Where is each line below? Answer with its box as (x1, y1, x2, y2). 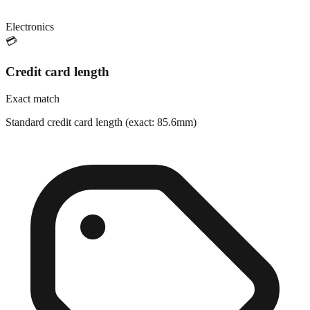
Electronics (6, 44, 54, 57)
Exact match (6, 117, 60, 129)
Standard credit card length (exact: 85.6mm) (6, 140, 197, 152)
